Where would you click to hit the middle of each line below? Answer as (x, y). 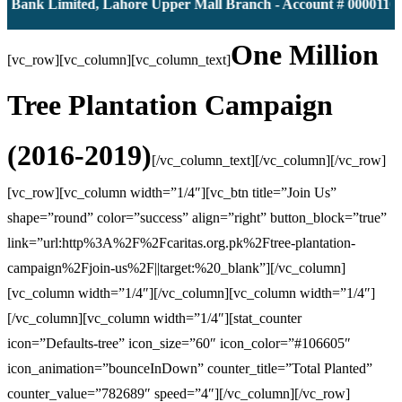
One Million (305, 55)
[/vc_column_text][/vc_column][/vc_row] (269, 160)
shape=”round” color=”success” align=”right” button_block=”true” (197, 218)
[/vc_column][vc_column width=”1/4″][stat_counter (154, 318)
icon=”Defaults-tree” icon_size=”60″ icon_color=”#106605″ (179, 343)
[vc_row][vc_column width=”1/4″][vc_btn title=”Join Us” (172, 192)
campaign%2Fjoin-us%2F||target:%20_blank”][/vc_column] (176, 268)
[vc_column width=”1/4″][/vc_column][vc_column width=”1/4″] (191, 293)
